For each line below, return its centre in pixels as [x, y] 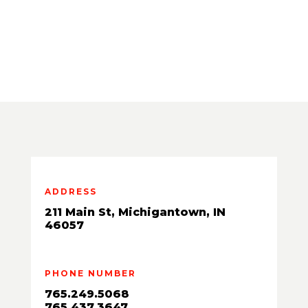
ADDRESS [70, 191]
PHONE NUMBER [90, 273]
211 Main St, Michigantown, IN [135, 212]
